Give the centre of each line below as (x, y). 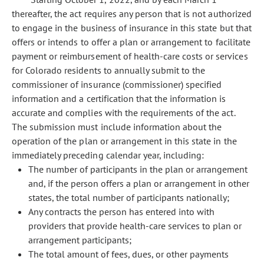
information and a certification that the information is (119, 98)
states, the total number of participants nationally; (129, 197)
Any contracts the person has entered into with (121, 212)
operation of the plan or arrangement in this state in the (124, 141)
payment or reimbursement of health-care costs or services (130, 56)
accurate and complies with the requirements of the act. (123, 113)
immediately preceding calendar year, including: (108, 155)
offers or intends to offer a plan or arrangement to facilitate (131, 42)
